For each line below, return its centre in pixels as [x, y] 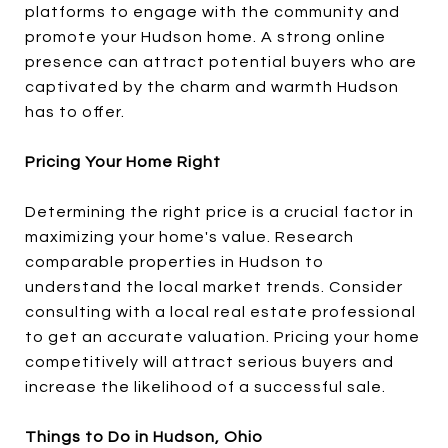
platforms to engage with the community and [212, 12]
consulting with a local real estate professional [220, 312]
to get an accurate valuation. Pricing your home [222, 337]
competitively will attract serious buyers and [209, 362]
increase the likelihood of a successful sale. [205, 387]
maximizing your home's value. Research [189, 237]
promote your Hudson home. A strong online [205, 37]
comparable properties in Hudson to [174, 262]
